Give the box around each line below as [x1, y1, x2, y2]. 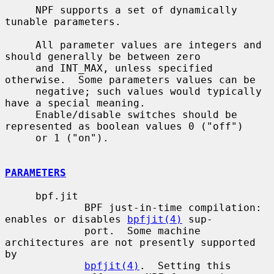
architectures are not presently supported [5, 236, 256, 248]
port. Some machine [5, 224, 84, 237]
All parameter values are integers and [5, 39, 35, 51]
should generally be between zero [5, 50, 201, 62]
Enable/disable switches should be [5, 108, 35, 120]
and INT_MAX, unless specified [5, 62, 35, 74]
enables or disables [5, 213, 127, 225]
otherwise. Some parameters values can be [5, 73, 256, 86]
